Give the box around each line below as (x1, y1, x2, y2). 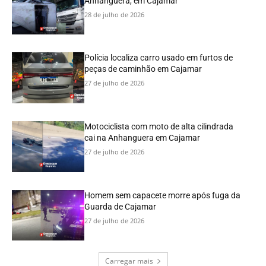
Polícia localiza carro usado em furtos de (84, 53, 233, 63)
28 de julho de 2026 (84, 9, 145, 19)
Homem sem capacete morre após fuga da (84, 190, 241, 200)
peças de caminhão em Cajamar (84, 64, 202, 74)
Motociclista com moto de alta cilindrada (84, 121, 234, 131)
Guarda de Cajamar (84, 201, 157, 211)
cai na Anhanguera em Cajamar (84, 132, 201, 142)
